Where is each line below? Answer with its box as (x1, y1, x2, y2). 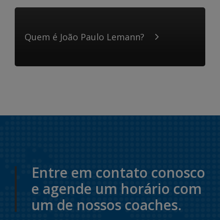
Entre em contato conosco (31, 163, 205, 182)
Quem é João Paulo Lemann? (25, 31, 144, 43)
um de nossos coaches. (31, 195, 182, 214)
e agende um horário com (31, 179, 202, 198)
